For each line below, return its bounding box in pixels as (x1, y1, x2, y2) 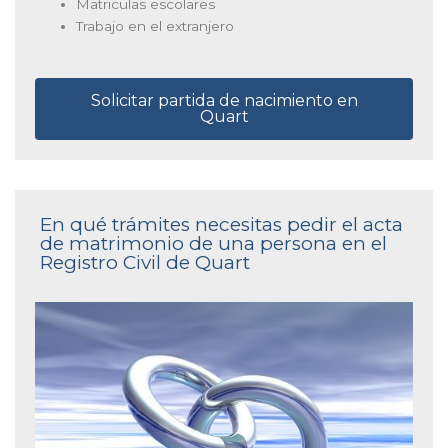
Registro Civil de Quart (40, 250, 250, 274)
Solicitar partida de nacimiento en (90, 90, 358, 110)
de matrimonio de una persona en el (40, 231, 387, 255)
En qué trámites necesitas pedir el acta (40, 212, 403, 236)
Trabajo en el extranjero (76, 18, 235, 35)
